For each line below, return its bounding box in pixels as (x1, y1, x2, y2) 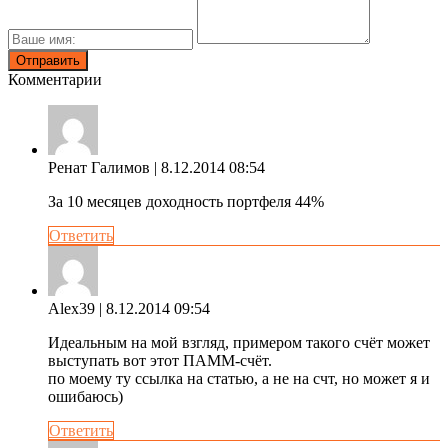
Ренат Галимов (48, 158, 150, 176)
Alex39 (48, 299, 95, 317)
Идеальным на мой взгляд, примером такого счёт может (48, 333, 430, 351)
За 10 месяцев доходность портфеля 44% (48, 192, 324, 210)
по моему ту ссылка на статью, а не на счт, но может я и (48, 369, 430, 387)
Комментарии (8, 70, 102, 88)
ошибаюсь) (48, 387, 123, 405)
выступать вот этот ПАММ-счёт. (48, 351, 272, 369)
